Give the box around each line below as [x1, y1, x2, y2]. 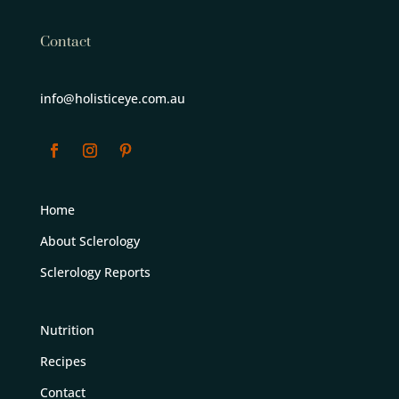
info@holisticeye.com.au [39, 89, 185, 107]
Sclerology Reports [39, 263, 151, 281]
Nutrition [39, 321, 94, 338]
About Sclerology [39, 232, 140, 249]
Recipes [39, 352, 86, 370]
